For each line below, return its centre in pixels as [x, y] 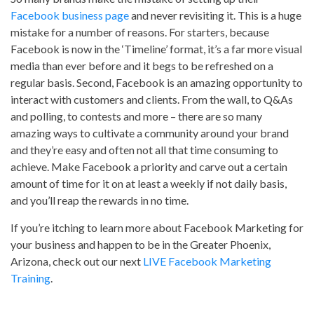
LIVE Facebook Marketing [207, 261]
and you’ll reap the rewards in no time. [100, 200]
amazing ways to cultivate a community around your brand [150, 133]
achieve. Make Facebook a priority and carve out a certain [149, 166]
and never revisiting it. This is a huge [215, 15]
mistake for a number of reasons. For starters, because [140, 32]
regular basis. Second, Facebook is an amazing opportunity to [157, 82]
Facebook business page [70, 15]
